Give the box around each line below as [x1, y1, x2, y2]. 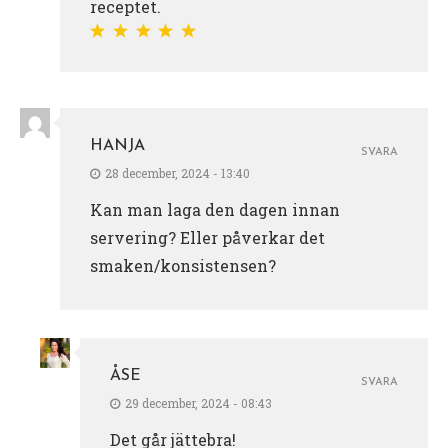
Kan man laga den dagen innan [90, 198, 340, 220]
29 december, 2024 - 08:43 [125, 394, 272, 411]
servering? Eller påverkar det [90, 226, 325, 248]
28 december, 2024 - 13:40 [105, 164, 250, 181]
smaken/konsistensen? [90, 254, 276, 276]
